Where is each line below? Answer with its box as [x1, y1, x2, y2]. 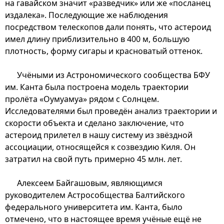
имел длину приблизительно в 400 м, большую [5, 33, 189, 44]
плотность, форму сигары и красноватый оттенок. [5, 45, 202, 56]
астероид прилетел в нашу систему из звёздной [5, 129, 192, 140]
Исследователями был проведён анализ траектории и [5, 105, 217, 116]
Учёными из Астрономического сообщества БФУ [17, 69, 210, 80]
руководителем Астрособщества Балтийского [5, 189, 185, 200]
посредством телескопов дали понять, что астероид [5, 21, 211, 32]
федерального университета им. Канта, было [5, 201, 182, 212]
